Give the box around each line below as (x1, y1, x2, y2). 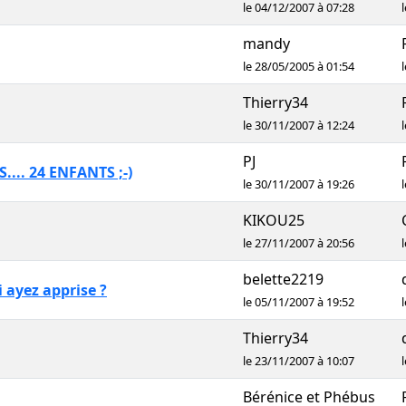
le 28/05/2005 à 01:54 (243, 58, 354, 74)
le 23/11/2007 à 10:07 (243, 353, 354, 369)
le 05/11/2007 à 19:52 (243, 294, 354, 310)
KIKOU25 (243, 210, 304, 230)
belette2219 (243, 269, 324, 289)
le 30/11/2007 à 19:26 (243, 176, 354, 192)
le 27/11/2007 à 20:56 (243, 235, 354, 251)
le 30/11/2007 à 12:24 (243, 117, 354, 133)
